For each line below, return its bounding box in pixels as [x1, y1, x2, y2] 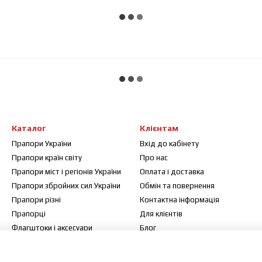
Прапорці [12, 209, 46, 218]
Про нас [140, 153, 168, 162]
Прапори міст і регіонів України [12, 167, 121, 176]
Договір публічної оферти [140, 237, 232, 246]
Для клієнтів [140, 209, 182, 218]
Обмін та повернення [140, 181, 215, 190]
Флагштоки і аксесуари [12, 223, 92, 232]
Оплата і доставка [140, 167, 204, 176]
